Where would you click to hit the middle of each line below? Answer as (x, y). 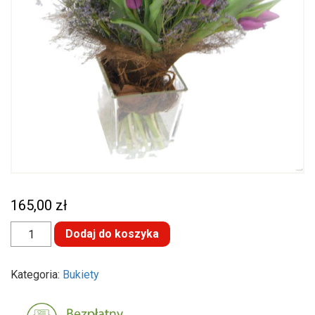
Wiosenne (36, 237)
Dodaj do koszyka (112, 233)
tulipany (30, 249)
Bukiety (81, 275)
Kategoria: (37, 275)
